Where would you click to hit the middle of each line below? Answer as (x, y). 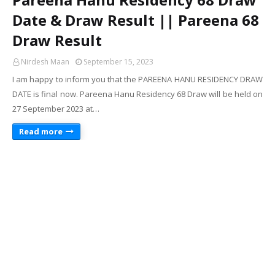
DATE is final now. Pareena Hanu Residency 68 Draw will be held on (137, 94)
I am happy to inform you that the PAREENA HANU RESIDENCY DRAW (137, 79)
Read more (41, 131)
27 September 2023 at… (56, 109)
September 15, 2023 (118, 62)
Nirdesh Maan (45, 62)
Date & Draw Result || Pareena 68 (136, 20)
